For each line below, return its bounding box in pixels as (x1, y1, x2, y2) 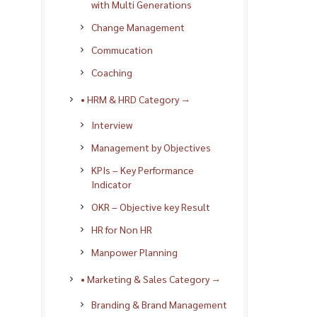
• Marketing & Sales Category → (81, 272, 221, 285)
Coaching (91, 65, 132, 79)
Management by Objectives (91, 140, 211, 154)
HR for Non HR (91, 222, 152, 236)
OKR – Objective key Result (91, 200, 210, 213)
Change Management (91, 20, 185, 33)
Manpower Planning (91, 245, 178, 258)
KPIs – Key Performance (91, 163, 194, 176)
